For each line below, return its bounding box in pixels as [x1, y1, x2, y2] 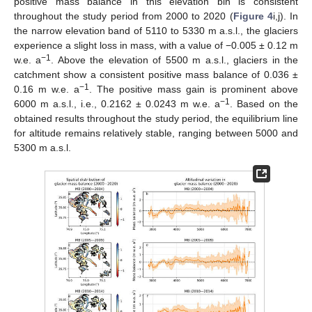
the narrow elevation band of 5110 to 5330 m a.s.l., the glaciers [14, 25, 298, 37]
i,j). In [272, 10, 299, 22]
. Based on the [230, 98, 298, 110]
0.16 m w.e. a [14, 84, 79, 95]
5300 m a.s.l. [14, 142, 71, 154]
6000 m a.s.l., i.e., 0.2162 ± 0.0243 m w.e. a [14, 98, 220, 110]
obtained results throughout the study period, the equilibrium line [14, 113, 298, 125]
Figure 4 [233, 10, 273, 22]
